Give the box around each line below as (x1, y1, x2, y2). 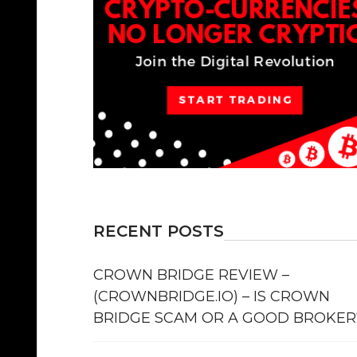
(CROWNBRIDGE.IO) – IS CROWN (93, 288, 330, 306)
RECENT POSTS (93, 222, 224, 241)
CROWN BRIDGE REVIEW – (93, 266, 289, 284)
